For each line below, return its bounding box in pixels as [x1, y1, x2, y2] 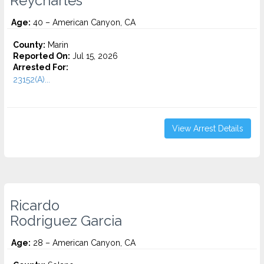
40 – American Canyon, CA [31, 18, 136, 27]
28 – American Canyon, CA [31, 238, 136, 247]
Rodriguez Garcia [10, 213, 122, 229]
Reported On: [13, 51, 70, 61]
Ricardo [10, 197, 60, 214]
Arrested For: [13, 62, 68, 72]
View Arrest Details [172, 124, 243, 133]
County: [13, 40, 45, 49]
